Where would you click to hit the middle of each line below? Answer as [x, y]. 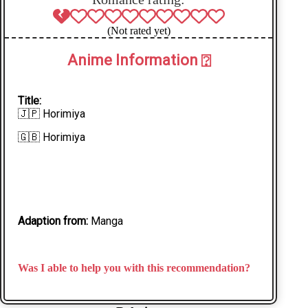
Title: [30, 101]
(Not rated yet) [139, 31]
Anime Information [134, 60]
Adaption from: [53, 221]
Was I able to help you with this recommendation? [134, 267]
